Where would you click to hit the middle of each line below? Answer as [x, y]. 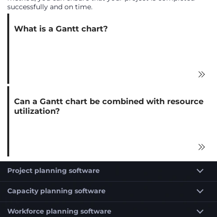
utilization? [37, 111]
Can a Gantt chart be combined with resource [109, 101]
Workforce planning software [59, 211]
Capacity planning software [56, 191]
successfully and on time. [50, 7]
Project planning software [54, 170]
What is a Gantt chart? [61, 28]
